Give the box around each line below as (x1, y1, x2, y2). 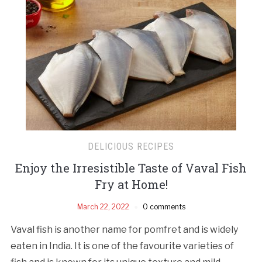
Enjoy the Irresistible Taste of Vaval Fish (15, 160, 247, 175)
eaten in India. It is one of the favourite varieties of (10, 240, 234, 251)
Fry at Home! (94, 176, 168, 192)
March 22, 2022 (77, 202, 129, 211)
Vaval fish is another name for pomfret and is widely (10, 223, 238, 235)
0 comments (142, 202, 185, 211)
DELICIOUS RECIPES (88, 140, 174, 152)
